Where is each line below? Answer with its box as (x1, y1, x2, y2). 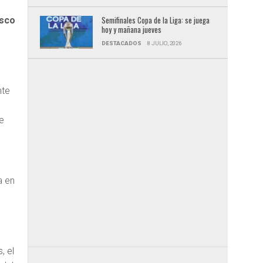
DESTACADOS (101, 39, 141, 46)
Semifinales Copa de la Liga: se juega (101, 14, 210, 26)
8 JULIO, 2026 (147, 39, 181, 46)
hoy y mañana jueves (101, 23, 161, 35)
